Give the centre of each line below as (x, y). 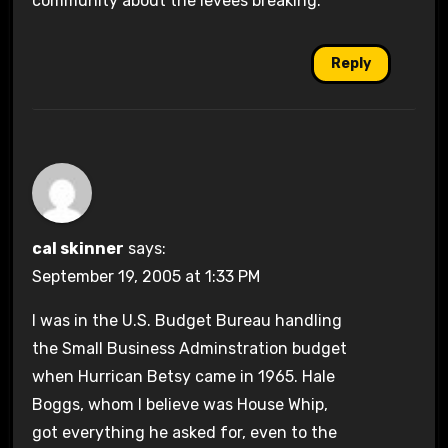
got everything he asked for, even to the (184, 432)
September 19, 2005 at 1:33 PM (145, 276)
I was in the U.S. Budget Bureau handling (186, 320)
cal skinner (77, 248)
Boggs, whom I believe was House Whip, (179, 404)
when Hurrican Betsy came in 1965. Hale (183, 376)
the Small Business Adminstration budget (189, 348)
